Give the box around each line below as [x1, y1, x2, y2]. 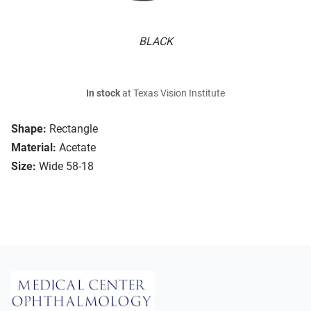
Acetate [59, 141, 96, 155]
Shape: [11, 122, 47, 136]
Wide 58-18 [39, 160, 94, 174]
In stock [86, 87, 120, 100]
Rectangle [49, 122, 98, 136]
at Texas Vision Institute [120, 87, 225, 100]
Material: [11, 141, 56, 155]
